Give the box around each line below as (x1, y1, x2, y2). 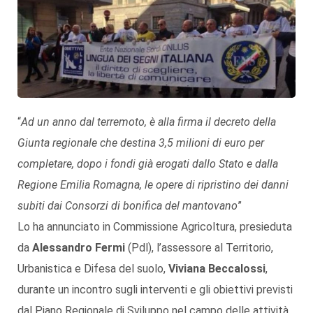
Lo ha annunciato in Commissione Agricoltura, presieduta (17, 219, 292, 233)
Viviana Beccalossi (168, 261, 265, 275)
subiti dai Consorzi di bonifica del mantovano (17, 198, 238, 212)
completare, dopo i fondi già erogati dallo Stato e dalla (17, 156, 278, 170)
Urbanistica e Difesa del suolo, (17, 261, 168, 275)
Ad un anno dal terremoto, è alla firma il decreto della (21, 115, 276, 129)
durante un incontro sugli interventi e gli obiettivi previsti (17, 282, 293, 296)
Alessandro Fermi (32, 240, 125, 254)
